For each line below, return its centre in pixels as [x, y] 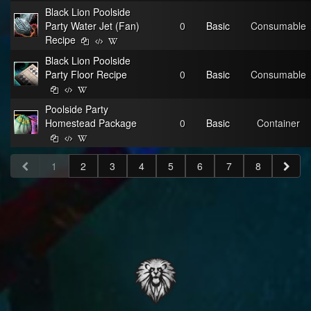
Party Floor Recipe [86, 74]
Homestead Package [91, 123]
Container [278, 123]
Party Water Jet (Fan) [92, 26]
